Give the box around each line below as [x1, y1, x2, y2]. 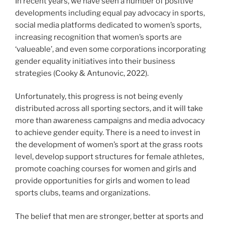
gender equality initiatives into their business [15, 56, 175, 66]
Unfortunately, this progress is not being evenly [15, 92, 183, 101]
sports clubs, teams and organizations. [15, 188, 150, 198]
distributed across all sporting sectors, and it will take [15, 104, 203, 114]
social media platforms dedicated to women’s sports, [15, 20, 201, 30]
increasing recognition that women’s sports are [15, 32, 182, 42]
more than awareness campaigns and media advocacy [15, 116, 205, 126]
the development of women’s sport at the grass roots [15, 140, 203, 150]
